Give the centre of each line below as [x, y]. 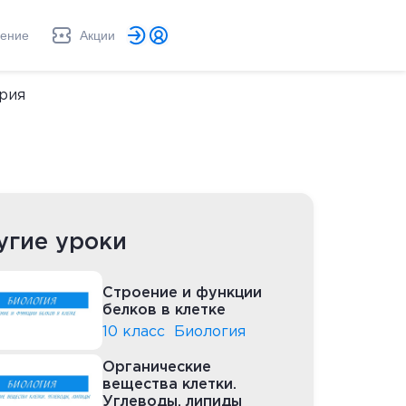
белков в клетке [164, 311]
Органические [157, 368]
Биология [210, 332]
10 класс [134, 332]
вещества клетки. [169, 385]
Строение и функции [182, 294]
